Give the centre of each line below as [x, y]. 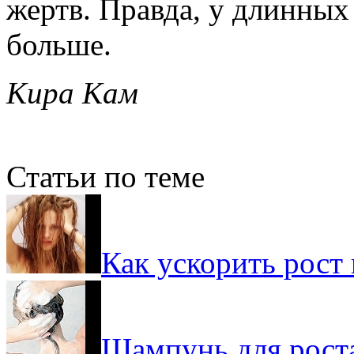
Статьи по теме [105, 176]
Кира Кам [72, 92]
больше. [59, 44]
